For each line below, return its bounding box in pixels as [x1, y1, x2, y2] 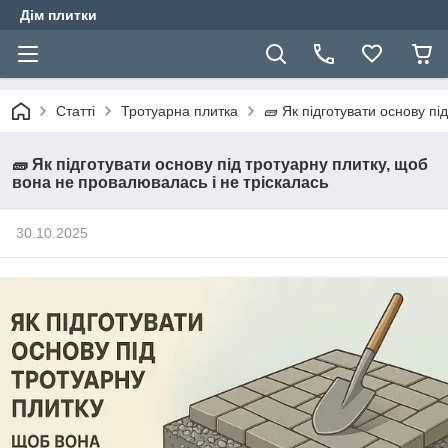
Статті [56, 103, 95, 119]
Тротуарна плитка [121, 103, 238, 119]
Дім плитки [20, 7, 97, 23]
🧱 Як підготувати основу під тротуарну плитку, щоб [12, 156, 428, 173]
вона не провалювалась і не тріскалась [12, 174, 329, 191]
